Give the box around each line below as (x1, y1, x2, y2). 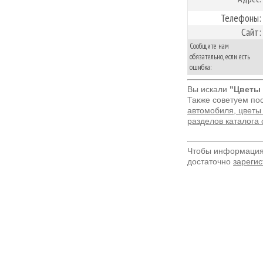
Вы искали (187, 85, 230, 94)
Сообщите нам (190, 41, 229, 51)
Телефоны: (221, 11, 261, 25)
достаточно (187, 157, 233, 166)
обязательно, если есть (190, 52, 250, 62)
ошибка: (190, 62, 212, 72)
